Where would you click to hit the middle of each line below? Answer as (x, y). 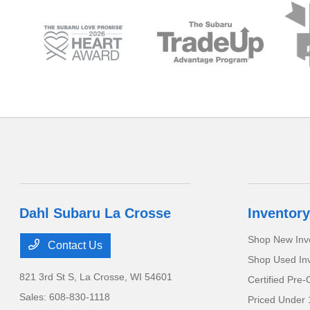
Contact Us (74, 246)
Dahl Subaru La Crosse (95, 213)
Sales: (35, 297)
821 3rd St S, (50, 277)
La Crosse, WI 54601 (126, 277)
